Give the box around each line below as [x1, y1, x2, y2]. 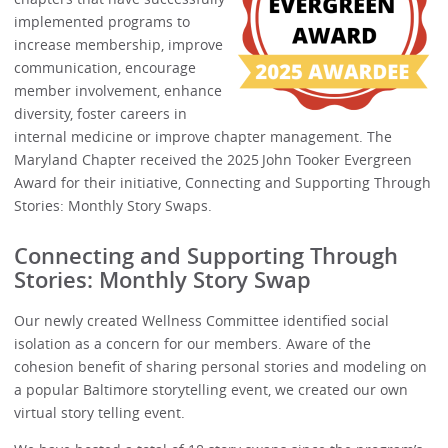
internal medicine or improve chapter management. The [14, 126, 393, 146]
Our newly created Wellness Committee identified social [14, 310, 390, 330]
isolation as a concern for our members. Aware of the [14, 333, 372, 353]
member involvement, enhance [14, 80, 223, 100]
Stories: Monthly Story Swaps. [14, 195, 221, 215]
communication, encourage [14, 57, 197, 77]
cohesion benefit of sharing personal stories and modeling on [14, 356, 428, 376]
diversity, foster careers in [14, 103, 188, 123]
